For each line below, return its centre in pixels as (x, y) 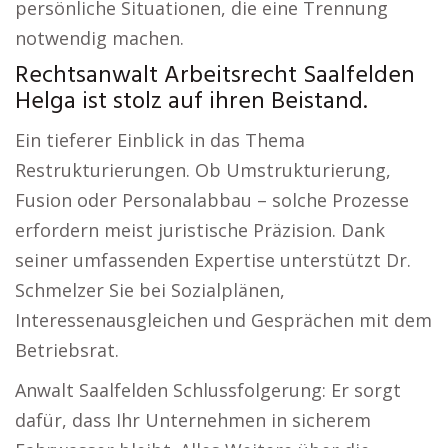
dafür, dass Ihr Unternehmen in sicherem (193, 420)
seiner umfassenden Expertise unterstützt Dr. (213, 260)
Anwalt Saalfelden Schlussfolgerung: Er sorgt (208, 390)
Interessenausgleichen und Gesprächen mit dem (223, 320)
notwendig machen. (99, 38)
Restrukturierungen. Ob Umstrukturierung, (203, 170)
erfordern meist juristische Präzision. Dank (200, 230)
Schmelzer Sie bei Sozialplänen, (150, 290)
